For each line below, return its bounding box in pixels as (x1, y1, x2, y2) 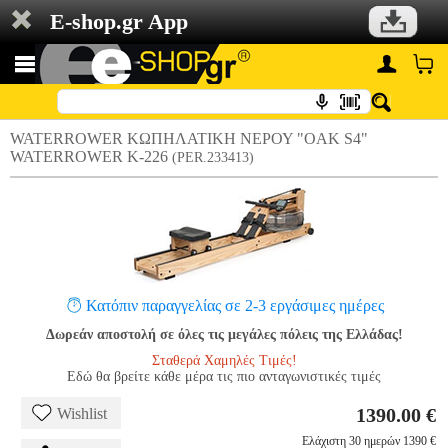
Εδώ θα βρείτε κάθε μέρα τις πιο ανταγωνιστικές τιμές (67, 369, 381, 384)
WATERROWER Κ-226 (10, 148, 172, 165)
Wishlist (57, 405, 107, 422)
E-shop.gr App (50, 9, 188, 34)
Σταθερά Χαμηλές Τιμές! (151, 353, 297, 368)
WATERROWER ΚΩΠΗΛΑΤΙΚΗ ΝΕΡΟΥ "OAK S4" (10, 130, 368, 147)
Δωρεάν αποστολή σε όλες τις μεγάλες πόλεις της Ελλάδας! (45, 327, 403, 342)
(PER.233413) (172, 150, 254, 165)
